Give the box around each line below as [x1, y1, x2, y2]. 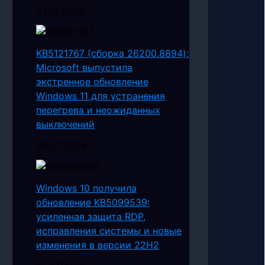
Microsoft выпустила [36, 62, 132, 74]
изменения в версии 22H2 [36, 239, 159, 251]
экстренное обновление [36, 76, 148, 88]
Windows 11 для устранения [36, 90, 165, 102]
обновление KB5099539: [36, 196, 150, 209]
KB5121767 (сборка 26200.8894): [36, 47, 189, 60]
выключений [36, 118, 95, 131]
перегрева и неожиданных [36, 104, 160, 117]
